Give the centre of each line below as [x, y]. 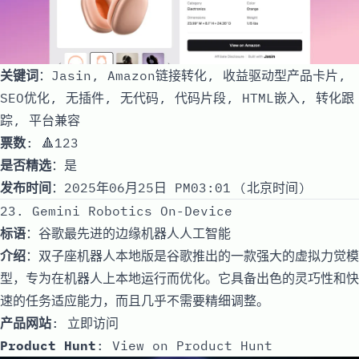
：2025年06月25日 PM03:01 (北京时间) [179, 187]
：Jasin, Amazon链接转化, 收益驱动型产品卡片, [192, 75]
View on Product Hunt [192, 345]
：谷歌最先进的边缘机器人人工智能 [128, 233]
